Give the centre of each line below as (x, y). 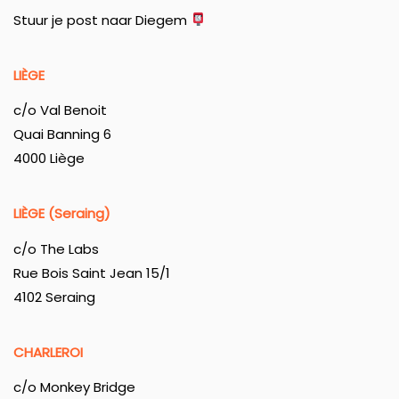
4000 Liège (49, 159)
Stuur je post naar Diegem (102, 20)
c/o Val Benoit (60, 110)
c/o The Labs (56, 248)
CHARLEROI (50, 352)
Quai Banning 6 (62, 134)
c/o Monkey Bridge (74, 387)
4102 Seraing (54, 297)
